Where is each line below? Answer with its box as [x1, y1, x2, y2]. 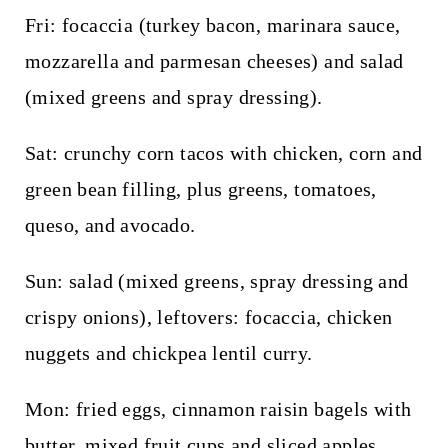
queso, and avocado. [24, 213, 196, 236]
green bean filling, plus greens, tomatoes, [24, 177, 377, 200]
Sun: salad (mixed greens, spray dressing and [24, 269, 409, 292]
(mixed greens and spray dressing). [24, 85, 323, 108]
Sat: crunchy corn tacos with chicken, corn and [24, 141, 423, 164]
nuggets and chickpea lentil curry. [24, 341, 313, 364]
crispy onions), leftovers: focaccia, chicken [24, 305, 393, 328]
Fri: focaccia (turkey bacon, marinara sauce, [24, 13, 401, 36]
